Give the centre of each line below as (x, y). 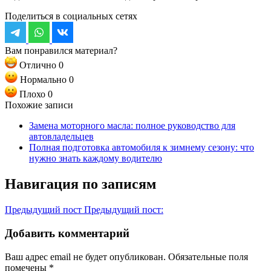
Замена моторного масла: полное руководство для (132, 126)
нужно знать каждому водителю (96, 158)
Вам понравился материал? (61, 51)
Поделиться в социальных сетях (71, 16)
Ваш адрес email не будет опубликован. (85, 256)
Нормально (43, 80)
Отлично (38, 65)
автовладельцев (61, 137)
